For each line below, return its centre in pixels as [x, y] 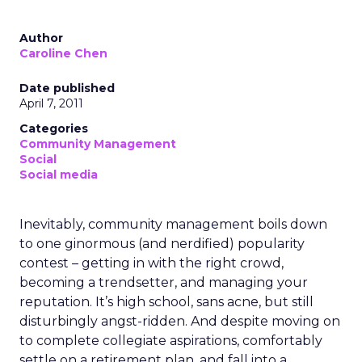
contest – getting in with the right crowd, [152, 263]
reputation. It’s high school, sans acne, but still [166, 302]
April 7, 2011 [51, 103]
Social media [59, 175]
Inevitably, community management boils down [173, 224]
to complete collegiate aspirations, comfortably [171, 341]
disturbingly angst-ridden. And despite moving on [180, 321]
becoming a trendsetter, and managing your [164, 282]
